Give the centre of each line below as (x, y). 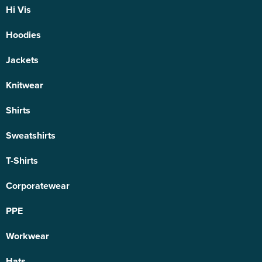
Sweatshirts (31, 136)
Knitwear (25, 85)
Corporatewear (38, 186)
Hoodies (23, 35)
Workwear (27, 236)
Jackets (22, 60)
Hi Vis (18, 10)
